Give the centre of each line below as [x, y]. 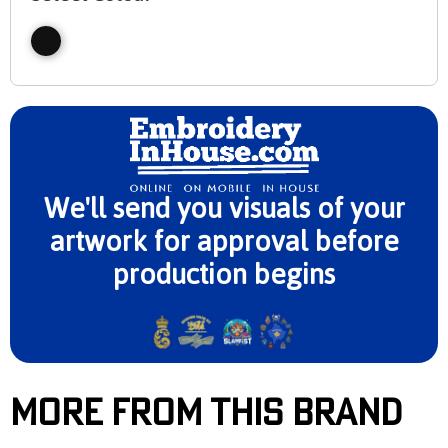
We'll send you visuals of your [224, 208]
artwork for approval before [224, 241]
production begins [224, 274]
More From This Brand [206, 411]
